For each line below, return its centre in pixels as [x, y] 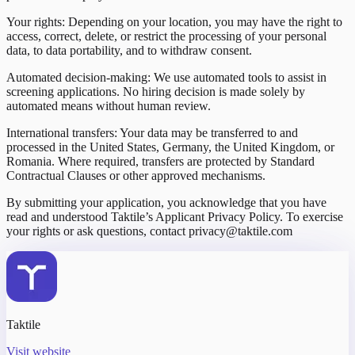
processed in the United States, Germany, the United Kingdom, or [170, 147]
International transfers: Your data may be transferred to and [152, 132]
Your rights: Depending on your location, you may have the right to [174, 21]
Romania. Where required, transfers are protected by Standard [160, 161]
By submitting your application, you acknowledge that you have [166, 202]
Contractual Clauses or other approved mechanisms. [136, 175]
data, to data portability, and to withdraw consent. [129, 50]
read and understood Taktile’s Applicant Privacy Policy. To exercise [175, 216]
